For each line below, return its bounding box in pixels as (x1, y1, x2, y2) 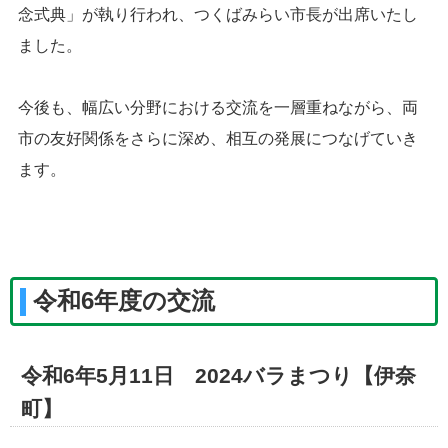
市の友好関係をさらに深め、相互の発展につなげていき (17, 130, 418, 147)
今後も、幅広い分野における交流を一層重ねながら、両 (17, 99, 418, 116)
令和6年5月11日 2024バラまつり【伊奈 (20, 364, 416, 388)
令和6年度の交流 (33, 288, 216, 315)
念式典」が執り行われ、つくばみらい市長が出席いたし (17, 6, 418, 23)
